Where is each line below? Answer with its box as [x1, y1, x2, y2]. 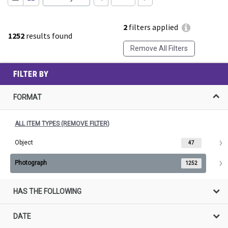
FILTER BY [13, 68, 49, 79]
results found [24, 30, 72, 41]
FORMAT [13, 93, 42, 101]
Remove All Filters [130, 44, 188, 53]
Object [15, 138, 33, 146]
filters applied [127, 22, 178, 33]
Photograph [15, 159, 47, 166]
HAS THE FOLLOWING [13, 187, 81, 195]
